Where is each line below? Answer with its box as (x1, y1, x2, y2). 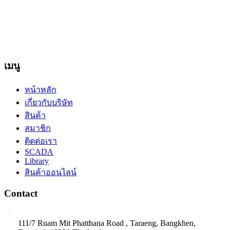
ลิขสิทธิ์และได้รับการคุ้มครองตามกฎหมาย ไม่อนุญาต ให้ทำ (4, 12, 218, 22)
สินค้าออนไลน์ (25, 167, 76, 177)
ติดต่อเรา (25, 136, 57, 145)
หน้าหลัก (25, 85, 56, 94)
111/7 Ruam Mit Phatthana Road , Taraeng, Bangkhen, (18, 219, 196, 228)
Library (25, 156, 49, 165)
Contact (4, 188, 37, 199)
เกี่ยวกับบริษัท (25, 98, 73, 107)
